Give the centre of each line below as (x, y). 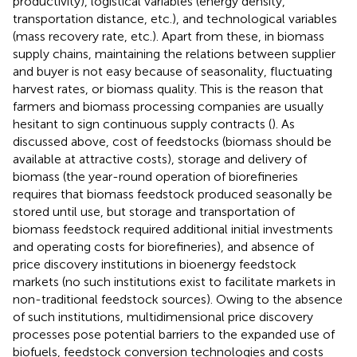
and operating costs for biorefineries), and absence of (163, 246)
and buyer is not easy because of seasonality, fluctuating (173, 71)
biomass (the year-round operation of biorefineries (155, 176)
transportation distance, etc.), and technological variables (175, 18)
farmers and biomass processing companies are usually (168, 106)
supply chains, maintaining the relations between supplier (174, 53)
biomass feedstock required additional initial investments (173, 229)
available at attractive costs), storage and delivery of (160, 159)
